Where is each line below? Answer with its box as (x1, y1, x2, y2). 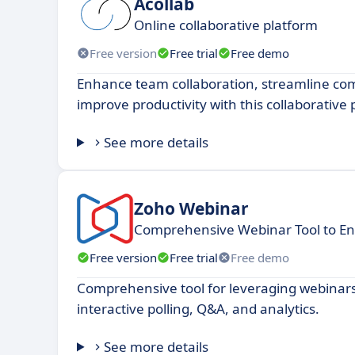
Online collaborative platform (134, 15, 318, 34)
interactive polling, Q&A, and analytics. (77, 300, 319, 319)
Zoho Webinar (134, 197, 249, 219)
